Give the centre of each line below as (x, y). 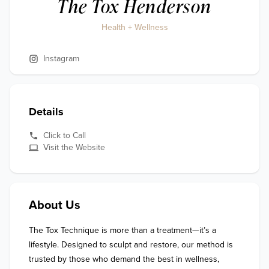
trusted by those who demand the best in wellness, (124, 259)
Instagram (61, 59)
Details (46, 112)
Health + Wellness (134, 27)
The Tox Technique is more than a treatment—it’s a (122, 230)
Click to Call (65, 135)
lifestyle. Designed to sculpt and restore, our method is (131, 245)
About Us (55, 205)
